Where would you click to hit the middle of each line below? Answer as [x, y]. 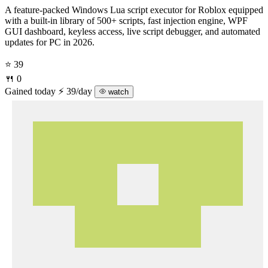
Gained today [30, 91]
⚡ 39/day [76, 91]
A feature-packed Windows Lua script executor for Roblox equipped [134, 10]
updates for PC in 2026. [50, 42]
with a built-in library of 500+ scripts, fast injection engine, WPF [126, 20]
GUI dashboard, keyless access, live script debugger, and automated [133, 31]
